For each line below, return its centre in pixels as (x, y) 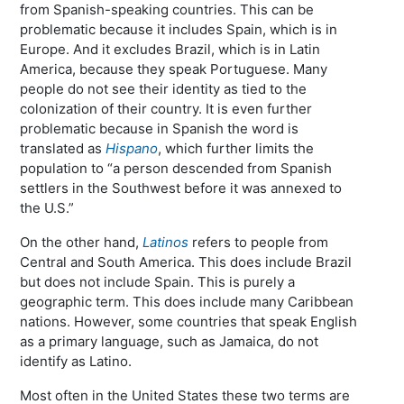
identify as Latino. (76, 361)
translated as (63, 148)
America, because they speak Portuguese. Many (174, 69)
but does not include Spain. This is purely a (158, 282)
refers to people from (261, 242)
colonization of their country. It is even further (166, 109)
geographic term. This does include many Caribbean (187, 302)
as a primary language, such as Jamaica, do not (170, 341)
